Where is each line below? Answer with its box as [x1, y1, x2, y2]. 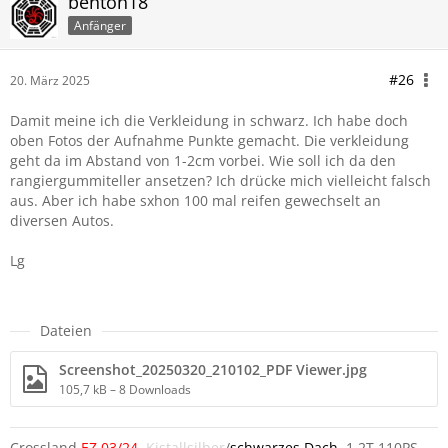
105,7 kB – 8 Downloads [59, 381, 191, 398]
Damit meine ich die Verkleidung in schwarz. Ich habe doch [10, 111, 408, 130]
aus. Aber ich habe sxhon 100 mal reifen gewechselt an [10, 191, 381, 210]
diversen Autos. [10, 211, 114, 230]
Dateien [40, 321, 92, 340]
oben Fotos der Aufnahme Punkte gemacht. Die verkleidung [10, 131, 409, 150]
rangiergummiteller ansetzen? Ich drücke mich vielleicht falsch [10, 171, 431, 190]
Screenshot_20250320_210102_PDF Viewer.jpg [59, 360, 367, 379]
